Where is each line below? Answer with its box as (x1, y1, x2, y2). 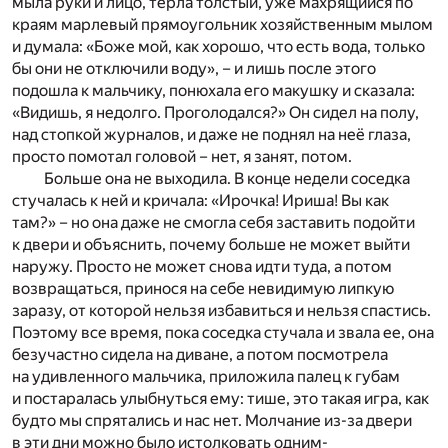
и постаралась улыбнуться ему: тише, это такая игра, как (12, 389, 429, 409)
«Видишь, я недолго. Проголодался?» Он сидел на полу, (12, 103, 419, 123)
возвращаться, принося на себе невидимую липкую (12, 279, 394, 299)
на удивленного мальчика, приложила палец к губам (12, 367, 400, 387)
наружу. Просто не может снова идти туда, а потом (12, 257, 392, 277)
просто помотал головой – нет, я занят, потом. (12, 147, 352, 167)
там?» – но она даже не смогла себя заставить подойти (12, 213, 415, 233)
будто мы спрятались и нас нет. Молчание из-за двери (12, 411, 412, 431)
